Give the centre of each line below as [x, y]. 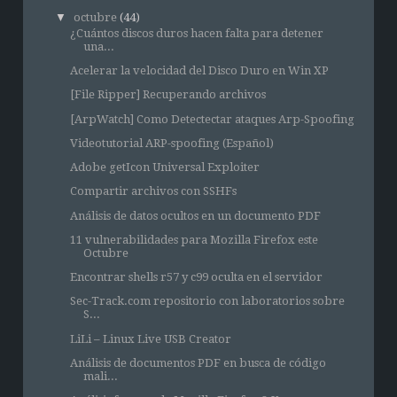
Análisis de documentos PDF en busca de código [198, 362]
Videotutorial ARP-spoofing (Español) [171, 143]
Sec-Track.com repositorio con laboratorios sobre [207, 301]
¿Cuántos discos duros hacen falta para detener [196, 33]
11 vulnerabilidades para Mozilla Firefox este [194, 239]
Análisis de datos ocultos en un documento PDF [195, 215]
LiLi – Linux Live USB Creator [150, 339]
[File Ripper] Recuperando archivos [167, 95]
